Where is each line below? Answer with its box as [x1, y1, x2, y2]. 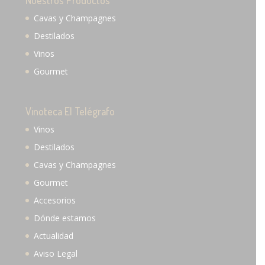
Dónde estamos [34, 212, 96, 224]
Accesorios [34, 194, 76, 206]
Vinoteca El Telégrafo [25, 104, 115, 118]
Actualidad [34, 230, 74, 241]
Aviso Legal [34, 247, 78, 259]
